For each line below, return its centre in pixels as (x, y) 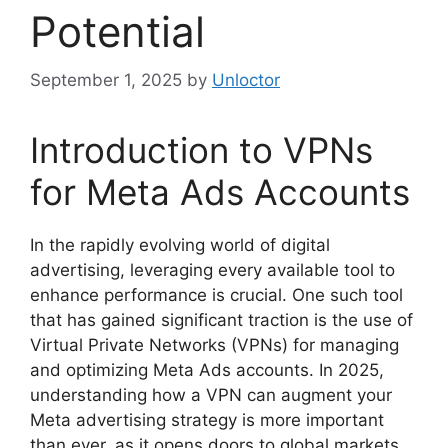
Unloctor (246, 80)
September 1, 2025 (106, 80)
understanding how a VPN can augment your (211, 395)
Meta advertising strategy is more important (207, 420)
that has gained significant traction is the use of (221, 320)
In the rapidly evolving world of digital (180, 245)
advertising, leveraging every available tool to (212, 270)
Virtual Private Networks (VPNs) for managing (214, 345)
